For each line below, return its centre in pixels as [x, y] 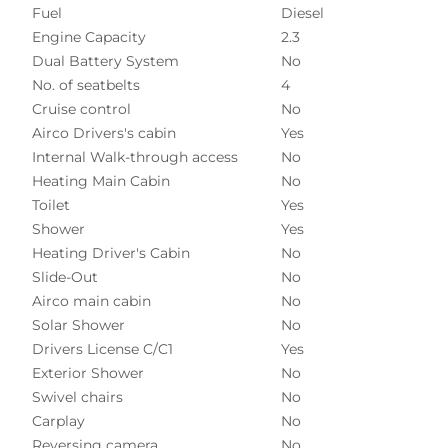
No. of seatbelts [86, 84]
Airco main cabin [91, 300]
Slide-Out [65, 276]
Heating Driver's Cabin [111, 252]
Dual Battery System [105, 60]
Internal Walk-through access [135, 156]
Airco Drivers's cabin [104, 132]
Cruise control [81, 108]
